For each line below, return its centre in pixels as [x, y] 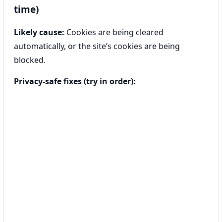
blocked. [30, 60]
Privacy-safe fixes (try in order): [75, 81]
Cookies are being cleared [114, 32]
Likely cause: [39, 32]
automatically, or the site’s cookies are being [97, 46]
